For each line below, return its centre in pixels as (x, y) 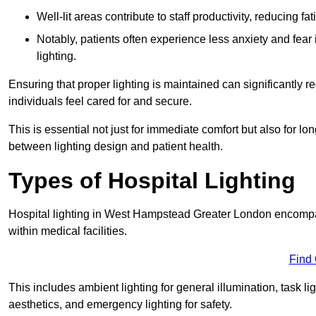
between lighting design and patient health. (116, 146)
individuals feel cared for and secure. (100, 101)
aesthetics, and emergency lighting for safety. (120, 304)
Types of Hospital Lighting (152, 180)
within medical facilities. (68, 231)
